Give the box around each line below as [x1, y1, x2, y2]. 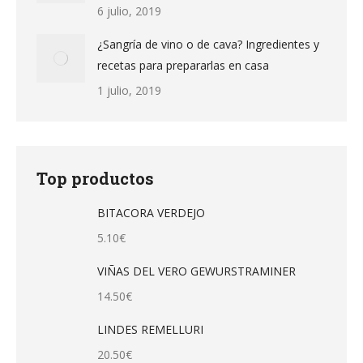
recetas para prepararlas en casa [97, 58, 269, 73]
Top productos [36, 168, 154, 189]
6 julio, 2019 [97, 3, 161, 19]
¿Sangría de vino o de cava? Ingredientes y [97, 36, 319, 52]
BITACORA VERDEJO [97, 205, 205, 220]
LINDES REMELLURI [97, 322, 203, 337]
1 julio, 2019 [97, 83, 161, 98]
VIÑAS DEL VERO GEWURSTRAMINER [97, 263, 296, 279]
